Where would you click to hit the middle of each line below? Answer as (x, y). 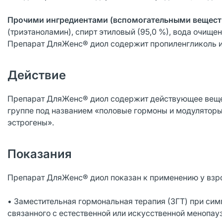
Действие (37, 75)
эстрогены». (31, 122)
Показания (40, 154)
